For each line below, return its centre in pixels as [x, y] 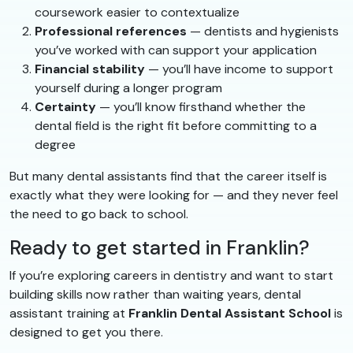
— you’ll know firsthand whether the [201, 106]
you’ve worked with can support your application [176, 50]
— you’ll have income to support [239, 69]
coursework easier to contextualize [137, 12]
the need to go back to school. [99, 214]
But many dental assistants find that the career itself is [168, 176]
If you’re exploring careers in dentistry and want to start [171, 275]
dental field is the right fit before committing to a [176, 125]
